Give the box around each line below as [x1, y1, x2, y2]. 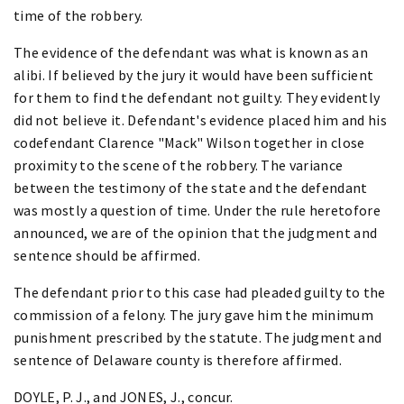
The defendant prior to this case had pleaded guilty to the [14, 282, 386, 301]
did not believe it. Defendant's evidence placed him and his [14, 110, 387, 129]
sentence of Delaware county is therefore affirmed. [14, 350, 343, 369]
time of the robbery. [14, 5, 143, 24]
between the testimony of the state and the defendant [14, 178, 368, 197]
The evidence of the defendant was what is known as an [14, 42, 368, 61]
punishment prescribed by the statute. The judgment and [14, 327, 382, 346]
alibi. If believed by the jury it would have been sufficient [14, 65, 374, 84]
